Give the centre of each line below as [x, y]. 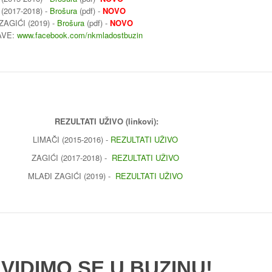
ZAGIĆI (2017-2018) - [72, 157]
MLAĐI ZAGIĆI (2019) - [72, 175]
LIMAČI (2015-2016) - [72, 139]
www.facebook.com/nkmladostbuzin [80, 35]
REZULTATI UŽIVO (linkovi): [107, 121]
